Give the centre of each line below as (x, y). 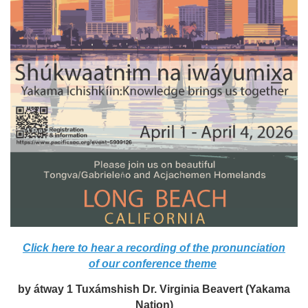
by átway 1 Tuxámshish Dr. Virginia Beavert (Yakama (154, 289)
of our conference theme (153, 264)
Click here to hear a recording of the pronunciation (154, 248)
